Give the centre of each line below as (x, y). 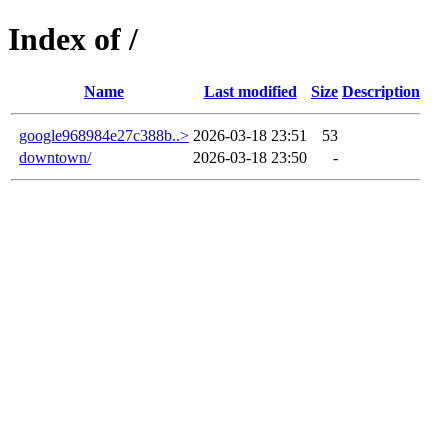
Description (381, 91)
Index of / (73, 39)
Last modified (250, 91)
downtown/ (55, 157)
